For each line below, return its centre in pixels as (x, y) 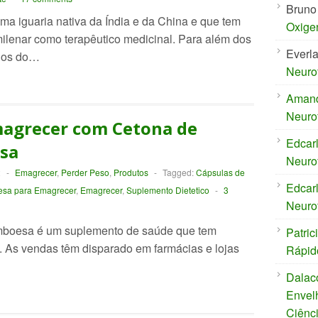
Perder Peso (85, 172)
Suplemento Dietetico (168, 190)
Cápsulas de (220, 172)
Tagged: (179, 172)
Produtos (131, 172)
